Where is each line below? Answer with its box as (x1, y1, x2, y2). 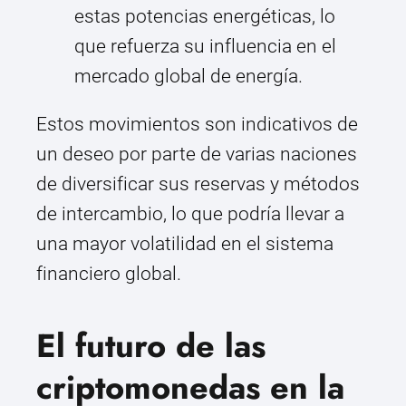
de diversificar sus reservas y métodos (36, 173, 360, 196)
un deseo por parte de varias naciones (36, 143, 357, 166)
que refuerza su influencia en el (74, 35, 336, 58)
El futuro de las (36, 322, 266, 371)
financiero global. (36, 263, 181, 285)
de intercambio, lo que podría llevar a (36, 203, 344, 226)
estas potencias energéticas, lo (74, 5, 335, 28)
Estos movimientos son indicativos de (36, 113, 358, 136)
